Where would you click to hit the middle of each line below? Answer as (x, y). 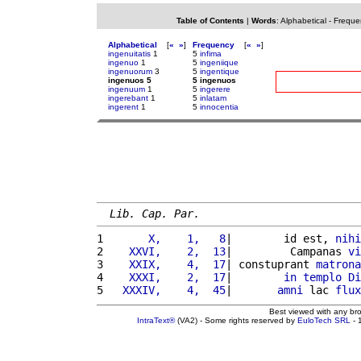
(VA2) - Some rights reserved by (236, 320)
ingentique (220, 71)
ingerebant (128, 98)
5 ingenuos (214, 80)
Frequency (214, 45)
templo (322, 277)
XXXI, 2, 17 (168, 277)
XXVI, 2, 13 (168, 251)
